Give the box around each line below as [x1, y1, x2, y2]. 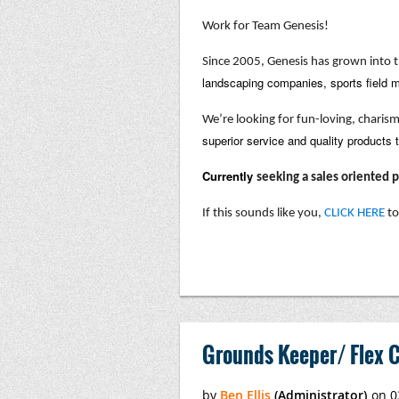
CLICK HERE [324, 206, 385, 220]
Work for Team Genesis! [202, 19, 329, 33]
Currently [202, 167, 256, 184]
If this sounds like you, [202, 206, 324, 220]
